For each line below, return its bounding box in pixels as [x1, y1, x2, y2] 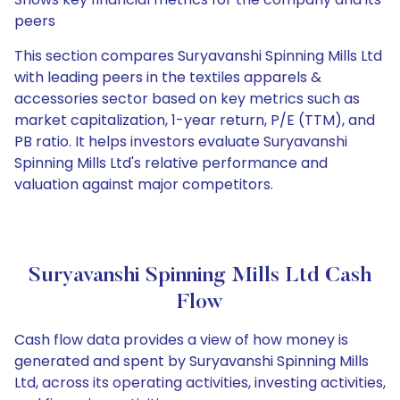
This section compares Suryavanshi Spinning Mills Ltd [14, 46, 382, 66]
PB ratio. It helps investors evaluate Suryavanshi [14, 131, 347, 152]
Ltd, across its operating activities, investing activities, [14, 372, 386, 393]
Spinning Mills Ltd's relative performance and [14, 153, 328, 173]
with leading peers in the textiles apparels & [14, 67, 321, 87]
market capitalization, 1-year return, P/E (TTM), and [14, 110, 375, 130]
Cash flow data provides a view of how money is [14, 329, 348, 350]
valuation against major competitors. [14, 174, 273, 195]
